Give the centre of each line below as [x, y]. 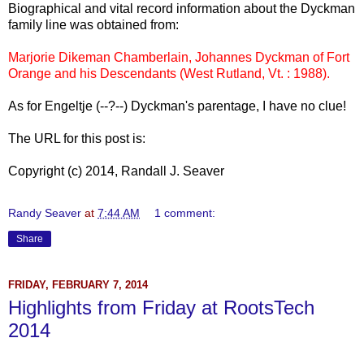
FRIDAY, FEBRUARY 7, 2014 [78, 285]
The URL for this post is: [77, 138]
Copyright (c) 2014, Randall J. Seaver [116, 171]
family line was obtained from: [93, 24]
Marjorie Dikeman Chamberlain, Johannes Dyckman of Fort [179, 57]
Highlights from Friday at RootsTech [161, 307]
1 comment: [185, 212]
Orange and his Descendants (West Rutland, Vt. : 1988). [171, 73]
